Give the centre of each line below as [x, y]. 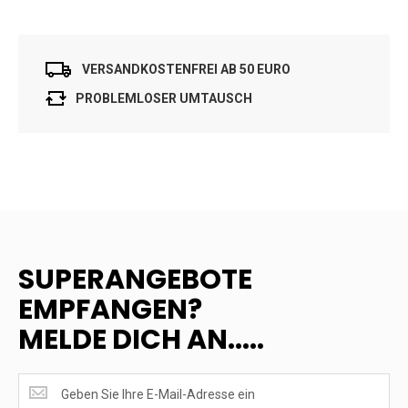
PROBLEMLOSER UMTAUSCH [164, 98]
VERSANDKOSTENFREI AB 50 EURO [186, 70]
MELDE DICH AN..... [141, 339]
